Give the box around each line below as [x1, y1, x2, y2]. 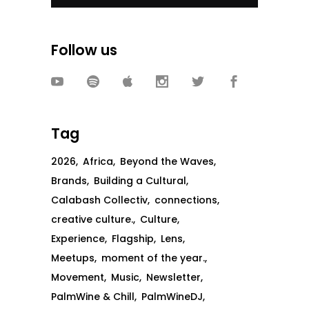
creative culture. [51, 212, 133, 227]
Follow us [51, 40, 117, 61]
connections [154, 193, 217, 208]
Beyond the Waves [120, 154, 214, 169]
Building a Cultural [94, 174, 186, 188]
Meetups [51, 251, 94, 266]
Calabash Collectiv [51, 193, 148, 208]
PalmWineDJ [141, 290, 203, 304]
